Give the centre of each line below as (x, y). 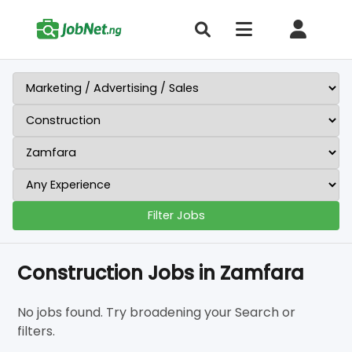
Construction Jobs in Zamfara (161, 273)
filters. (37, 331)
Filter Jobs (176, 215)
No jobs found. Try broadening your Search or (157, 312)
